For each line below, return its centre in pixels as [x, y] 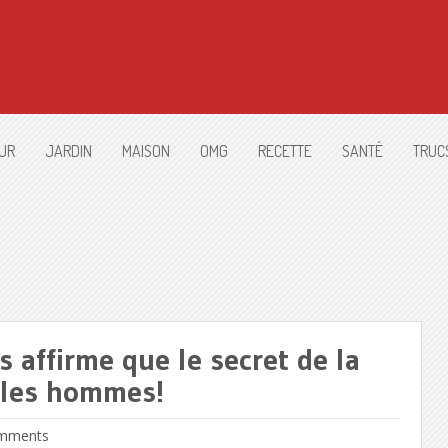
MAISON [146, 151]
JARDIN [68, 151]
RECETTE [285, 151]
